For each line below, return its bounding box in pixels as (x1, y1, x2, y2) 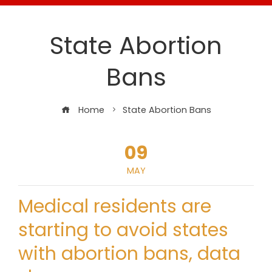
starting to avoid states (18, 217, 228, 243)
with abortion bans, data (18, 241, 240, 267)
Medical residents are (18, 194, 211, 219)
